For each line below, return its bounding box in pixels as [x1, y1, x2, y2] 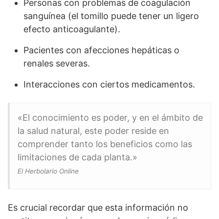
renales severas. [23, 58, 90, 68]
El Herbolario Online [18, 167, 79, 175]
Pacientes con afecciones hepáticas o [23, 45, 179, 55]
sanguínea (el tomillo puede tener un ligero [23, 11, 199, 21]
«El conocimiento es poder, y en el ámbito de [18, 112, 203, 123]
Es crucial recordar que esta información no [8, 202, 188, 213]
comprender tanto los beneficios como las [18, 139, 192, 149]
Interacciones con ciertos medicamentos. [23, 79, 195, 89]
